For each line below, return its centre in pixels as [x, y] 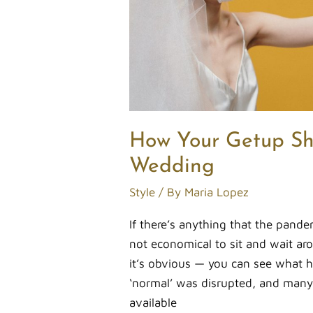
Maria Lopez [217, 192]
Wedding [172, 166]
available [153, 303]
